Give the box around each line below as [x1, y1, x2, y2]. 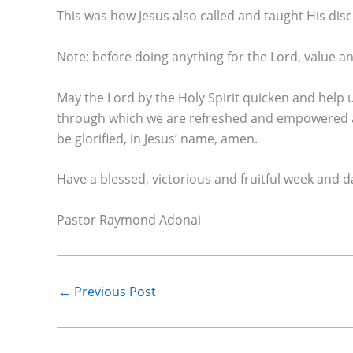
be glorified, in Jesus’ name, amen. [57, 129, 258, 147]
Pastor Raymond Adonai [57, 210, 201, 229]
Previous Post [71, 282, 156, 300]
